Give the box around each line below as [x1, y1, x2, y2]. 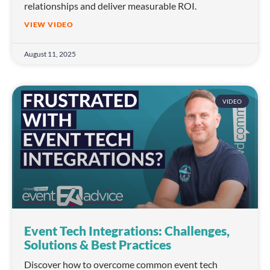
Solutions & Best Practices [24, 237, 171, 253]
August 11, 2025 [24, 49, 76, 59]
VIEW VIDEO [24, 20, 74, 30]
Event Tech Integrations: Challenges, [24, 223, 230, 239]
